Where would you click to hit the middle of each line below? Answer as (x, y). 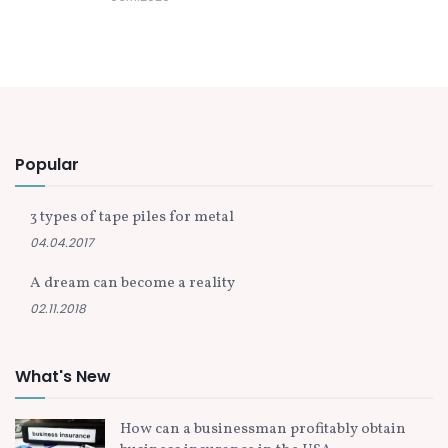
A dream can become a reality (132, 283)
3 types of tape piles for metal (132, 217)
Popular (47, 164)
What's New (63, 376)
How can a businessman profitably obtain (263, 429)
